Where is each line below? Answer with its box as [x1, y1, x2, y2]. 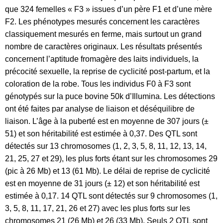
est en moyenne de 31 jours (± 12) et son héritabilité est [5, 179, 200, 188]
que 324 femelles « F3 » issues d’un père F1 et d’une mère [5, 5, 212, 13]
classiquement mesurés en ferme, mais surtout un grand [5, 30, 202, 38]
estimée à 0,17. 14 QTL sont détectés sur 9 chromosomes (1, [5, 192, 218, 200]
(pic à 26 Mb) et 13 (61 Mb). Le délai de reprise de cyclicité [5, 167, 210, 175]
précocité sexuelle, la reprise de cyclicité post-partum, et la [5, 67, 210, 76]
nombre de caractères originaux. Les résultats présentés [5, 42, 202, 51]
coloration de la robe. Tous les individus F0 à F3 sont [5, 80, 191, 88]
